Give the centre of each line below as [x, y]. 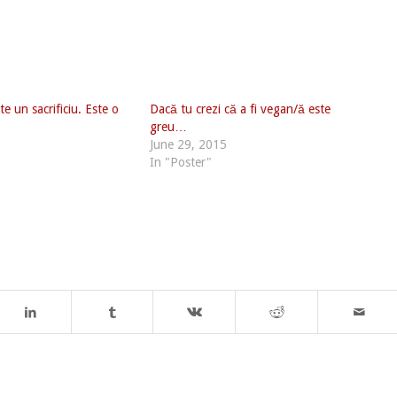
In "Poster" [180, 162]
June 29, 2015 [188, 144]
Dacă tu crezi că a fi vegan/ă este [240, 109]
